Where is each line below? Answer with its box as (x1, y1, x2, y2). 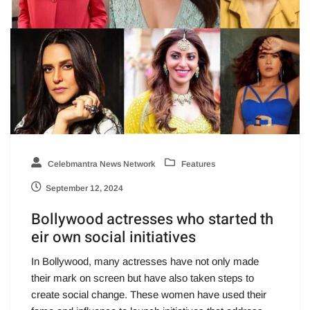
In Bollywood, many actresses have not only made (31, 255, 259, 267)
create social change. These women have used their (31, 288, 266, 300)
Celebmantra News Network (46, 158, 155, 169)
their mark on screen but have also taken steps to (31, 271, 254, 284)
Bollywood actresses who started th (31, 208, 273, 230)
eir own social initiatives (31, 226, 196, 248)
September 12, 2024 (46, 183, 123, 193)
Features (179, 158, 215, 169)
